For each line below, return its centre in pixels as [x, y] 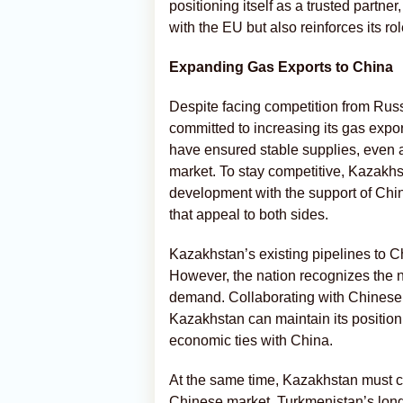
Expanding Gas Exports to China [281, 67]
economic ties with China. [251, 340]
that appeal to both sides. [249, 215]
